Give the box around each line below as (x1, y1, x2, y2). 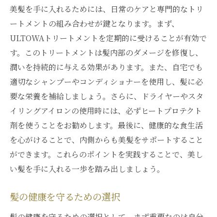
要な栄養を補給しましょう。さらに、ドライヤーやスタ (10, 91, 203, 102)
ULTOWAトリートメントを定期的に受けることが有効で (10, 32, 207, 44)
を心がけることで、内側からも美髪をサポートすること (10, 134, 203, 145)
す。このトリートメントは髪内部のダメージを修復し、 (10, 47, 203, 58)
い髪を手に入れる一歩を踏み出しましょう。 (10, 163, 165, 174)
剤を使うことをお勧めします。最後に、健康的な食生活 (10, 120, 203, 131)
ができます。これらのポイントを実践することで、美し (10, 149, 203, 160)
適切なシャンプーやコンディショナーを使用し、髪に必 (10, 76, 203, 87)
